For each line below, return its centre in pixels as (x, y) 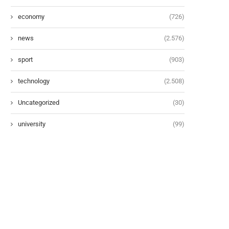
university (32, 124)
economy (31, 16)
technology (34, 81)
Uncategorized (39, 102)
